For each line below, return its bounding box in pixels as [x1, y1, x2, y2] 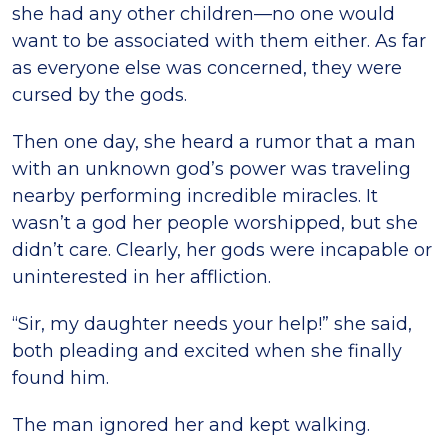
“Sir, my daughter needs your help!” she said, [12, 313, 412, 335]
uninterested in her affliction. [12, 266, 271, 288]
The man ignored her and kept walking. [12, 414, 370, 436]
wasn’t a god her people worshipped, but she [12, 212, 418, 234]
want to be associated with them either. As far [12, 30, 426, 52]
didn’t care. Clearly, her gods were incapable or [12, 239, 432, 261]
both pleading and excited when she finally [12, 340, 402, 362]
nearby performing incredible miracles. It [12, 185, 378, 207]
